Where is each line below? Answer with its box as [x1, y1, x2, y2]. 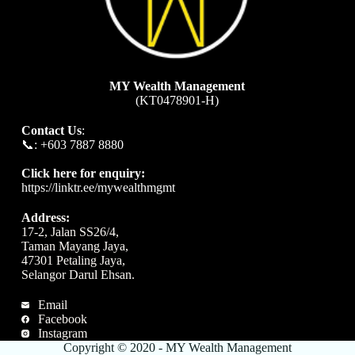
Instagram [38, 326, 88, 340]
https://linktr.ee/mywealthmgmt [21, 181, 175, 194]
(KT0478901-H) [136, 94, 219, 107]
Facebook [38, 312, 88, 326]
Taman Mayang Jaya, [21, 239, 128, 253]
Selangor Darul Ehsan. [21, 268, 135, 281]
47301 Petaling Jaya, [21, 254, 125, 267]
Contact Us [21, 124, 82, 137]
